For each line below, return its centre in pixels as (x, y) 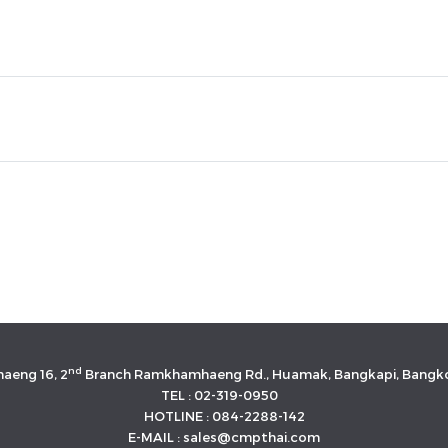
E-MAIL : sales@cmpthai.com (224, 437)
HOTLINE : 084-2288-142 (224, 416)
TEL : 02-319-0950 (219, 395)
